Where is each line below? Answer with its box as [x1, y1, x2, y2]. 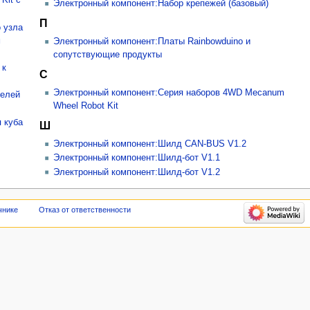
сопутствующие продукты [53, 49, 163, 60]
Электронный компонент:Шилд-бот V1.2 [53, 167, 221, 177]
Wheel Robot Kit [53, 100, 119, 111]
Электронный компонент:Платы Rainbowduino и [53, 36, 251, 46]
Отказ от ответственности [39, 205, 131, 214]
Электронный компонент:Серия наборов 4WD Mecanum [53, 87, 285, 98]
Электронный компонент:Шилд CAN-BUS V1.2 [53, 139, 247, 149]
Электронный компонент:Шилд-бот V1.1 [53, 153, 221, 163]
